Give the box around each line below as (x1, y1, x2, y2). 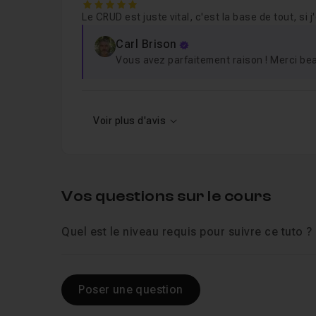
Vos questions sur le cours (61, 188, 272, 205)
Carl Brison (116, 37, 177, 51)
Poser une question (78, 283, 183, 296)
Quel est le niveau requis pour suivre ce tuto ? (61, 225, 312, 238)
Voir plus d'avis (93, 115, 166, 126)
